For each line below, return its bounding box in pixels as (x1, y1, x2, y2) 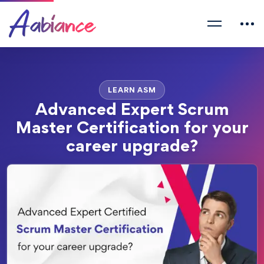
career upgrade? (66, 135, 198, 156)
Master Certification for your (15, 117, 249, 137)
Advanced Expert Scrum (35, 98, 229, 119)
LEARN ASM (108, 85, 156, 94)
